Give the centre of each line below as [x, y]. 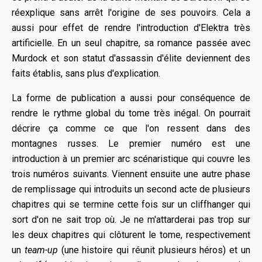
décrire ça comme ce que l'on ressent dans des [131, 129]
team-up [41, 250]
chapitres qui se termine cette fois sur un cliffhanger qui [131, 205]
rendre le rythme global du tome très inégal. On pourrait [131, 113]
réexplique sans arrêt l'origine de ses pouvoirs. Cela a [131, 13]
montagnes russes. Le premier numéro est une [131, 144]
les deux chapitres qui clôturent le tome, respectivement [131, 235]
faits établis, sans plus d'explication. [86, 74]
